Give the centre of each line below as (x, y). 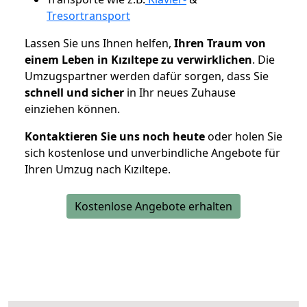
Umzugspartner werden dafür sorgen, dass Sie (147, 76)
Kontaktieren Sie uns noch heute (115, 136)
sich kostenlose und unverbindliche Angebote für (152, 152)
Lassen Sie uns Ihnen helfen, (99, 43)
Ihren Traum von (220, 43)
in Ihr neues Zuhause (180, 92)
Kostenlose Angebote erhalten (153, 206)
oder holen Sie (244, 136)
